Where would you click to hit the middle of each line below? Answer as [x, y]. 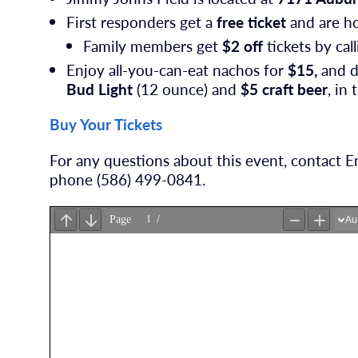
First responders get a [142, 22]
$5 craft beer [284, 89]
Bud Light [100, 89]
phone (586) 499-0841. [128, 180]
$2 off [242, 46]
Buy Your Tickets [106, 125]
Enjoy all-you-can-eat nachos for [177, 70]
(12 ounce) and [187, 89]
